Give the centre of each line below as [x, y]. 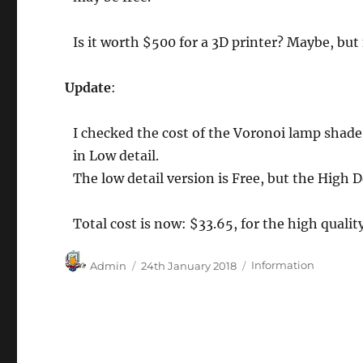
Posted [159, 258]
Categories [279, 258]
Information [283, 265]
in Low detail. [116, 155]
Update [88, 87]
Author [108, 258]
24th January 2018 [189, 265]
